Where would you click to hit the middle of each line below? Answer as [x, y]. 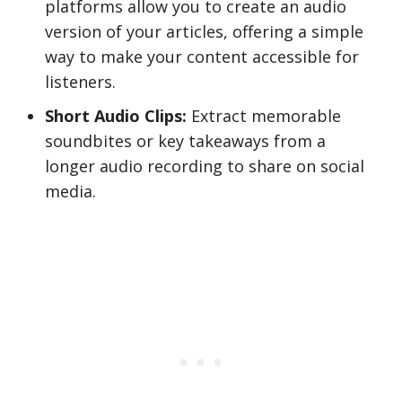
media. [70, 191]
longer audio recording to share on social [205, 166]
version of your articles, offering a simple [204, 31]
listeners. [80, 82]
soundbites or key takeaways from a [185, 141]
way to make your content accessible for [202, 57]
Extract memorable [264, 116]
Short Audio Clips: [116, 116]
